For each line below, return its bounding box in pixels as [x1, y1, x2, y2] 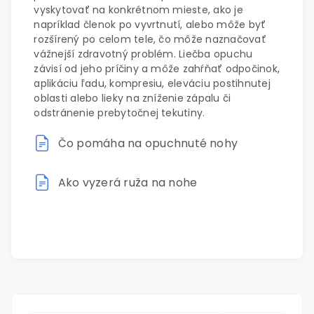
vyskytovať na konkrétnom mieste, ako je [34, 3, 243, 17]
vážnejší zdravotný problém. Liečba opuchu [34, 47, 253, 61]
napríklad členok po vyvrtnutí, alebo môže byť [34, 18, 266, 32]
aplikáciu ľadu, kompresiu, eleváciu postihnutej [34, 76, 271, 90]
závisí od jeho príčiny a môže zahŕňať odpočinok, [34, 62, 280, 76]
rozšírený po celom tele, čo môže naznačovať [34, 32, 266, 46]
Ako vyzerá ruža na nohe [57, 175, 198, 191]
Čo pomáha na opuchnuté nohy [57, 135, 238, 151]
